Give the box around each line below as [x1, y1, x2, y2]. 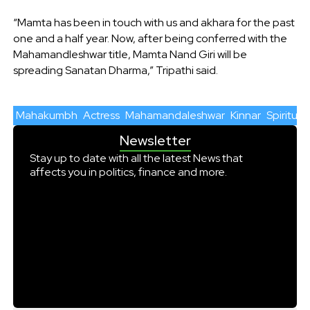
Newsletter [119, 131, 191, 149]
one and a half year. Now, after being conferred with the [12, 30, 287, 46]
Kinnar [230, 107, 261, 122]
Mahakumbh [15, 107, 77, 122]
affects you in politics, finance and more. [29, 164, 227, 179]
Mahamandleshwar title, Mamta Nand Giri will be [12, 46, 247, 62]
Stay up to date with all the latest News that [29, 150, 243, 165]
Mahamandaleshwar [125, 107, 225, 122]
